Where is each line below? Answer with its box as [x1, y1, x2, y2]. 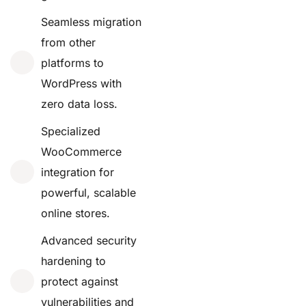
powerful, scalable [41, 185, 136, 199]
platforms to [41, 55, 104, 70]
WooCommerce [41, 144, 122, 158]
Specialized [41, 124, 100, 138]
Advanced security [41, 233, 137, 247]
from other [41, 35, 96, 49]
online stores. [41, 206, 110, 220]
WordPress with [41, 76, 122, 90]
